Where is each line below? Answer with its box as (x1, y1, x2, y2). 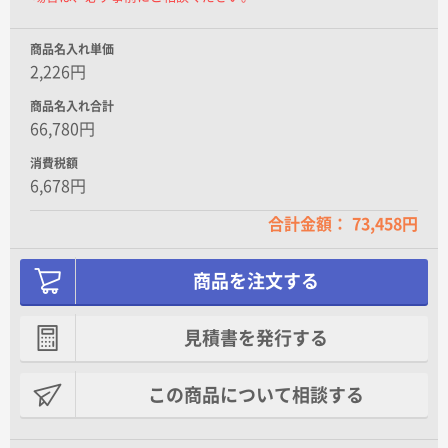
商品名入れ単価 (30, 42, 114, 55)
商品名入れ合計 (30, 99, 114, 112)
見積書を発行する (183, 329, 328, 348)
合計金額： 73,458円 (268, 215, 418, 232)
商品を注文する (192, 272, 319, 291)
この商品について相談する (147, 385, 364, 404)
